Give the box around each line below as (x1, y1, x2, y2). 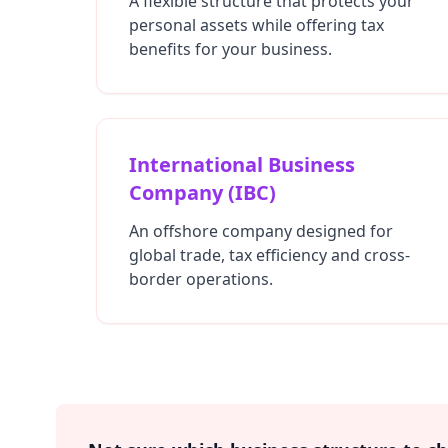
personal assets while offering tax (129, 14, 384, 36)
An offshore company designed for (129, 220, 393, 242)
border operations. (129, 268, 273, 290)
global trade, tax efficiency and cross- (129, 244, 410, 266)
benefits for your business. (129, 38, 332, 60)
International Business (129, 151, 355, 178)
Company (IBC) (129, 179, 276, 206)
